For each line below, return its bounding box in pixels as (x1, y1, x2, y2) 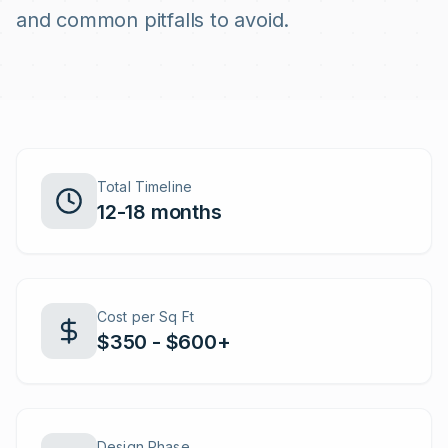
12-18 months (97, 199, 222, 224)
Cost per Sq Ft (97, 307, 194, 325)
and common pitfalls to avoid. (16, 8, 290, 32)
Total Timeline (97, 177, 192, 195)
